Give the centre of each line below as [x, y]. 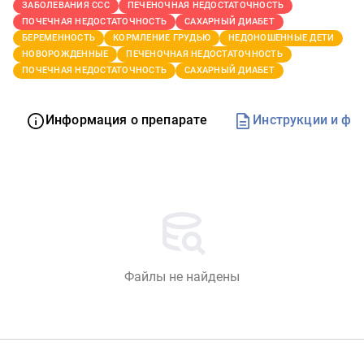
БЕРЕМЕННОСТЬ [58, 38]
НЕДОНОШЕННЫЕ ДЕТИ [282, 38]
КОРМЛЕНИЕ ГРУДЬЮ [162, 38]
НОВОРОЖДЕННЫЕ [65, 54]
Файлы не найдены [182, 276]
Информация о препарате [127, 120]
